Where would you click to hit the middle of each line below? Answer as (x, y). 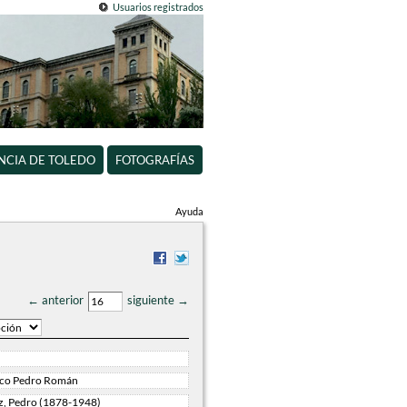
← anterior (55, 300)
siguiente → (158, 300)
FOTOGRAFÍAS (154, 160)
